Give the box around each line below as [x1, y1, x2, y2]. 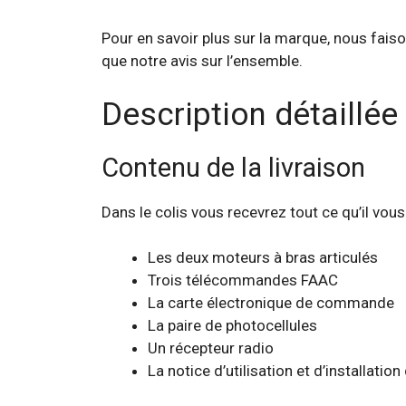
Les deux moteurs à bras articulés [148, 248, 378, 266]
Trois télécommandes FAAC [148, 271, 338, 289]
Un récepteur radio [148, 339, 274, 357]
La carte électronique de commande [148, 294, 394, 312]
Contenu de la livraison [101, 151, 365, 183]
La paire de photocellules [148, 316, 317, 334]
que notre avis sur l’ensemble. [101, 52, 303, 70]
